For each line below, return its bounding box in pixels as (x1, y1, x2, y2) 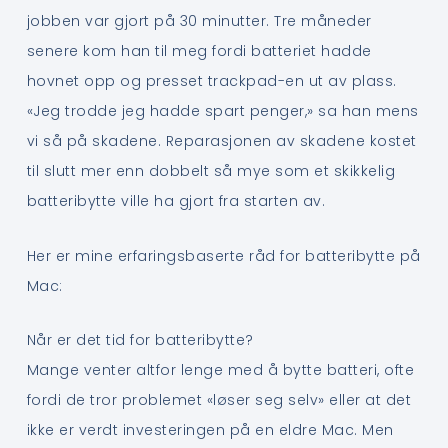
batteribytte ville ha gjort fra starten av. (26, 191, 326, 212)
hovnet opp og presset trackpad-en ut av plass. (26, 71, 397, 92)
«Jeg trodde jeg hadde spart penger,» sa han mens (26, 101, 419, 122)
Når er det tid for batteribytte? (26, 330, 254, 351)
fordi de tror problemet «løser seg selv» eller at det (26, 390, 412, 411)
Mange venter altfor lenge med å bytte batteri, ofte (26, 360, 415, 381)
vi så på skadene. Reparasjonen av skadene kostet (26, 131, 417, 152)
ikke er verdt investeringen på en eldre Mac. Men (26, 420, 394, 441)
